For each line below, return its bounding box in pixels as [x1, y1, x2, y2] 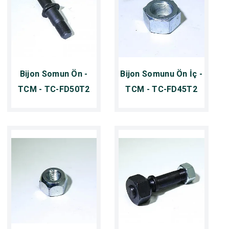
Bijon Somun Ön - [19, 69, 88, 79]
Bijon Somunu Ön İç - [120, 69, 203, 79]
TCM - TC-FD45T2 [125, 84, 197, 95]
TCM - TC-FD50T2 [17, 84, 90, 95]
